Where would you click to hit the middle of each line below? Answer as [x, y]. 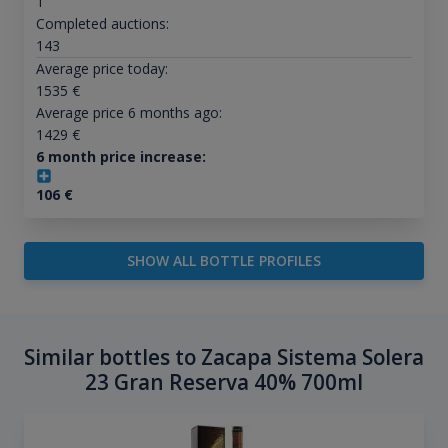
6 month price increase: [120, 157]
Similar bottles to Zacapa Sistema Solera [224, 357]
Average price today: [101, 69]
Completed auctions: [102, 24]
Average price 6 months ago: [128, 113]
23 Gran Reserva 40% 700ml [224, 382]
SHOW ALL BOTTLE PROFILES [224, 261]
